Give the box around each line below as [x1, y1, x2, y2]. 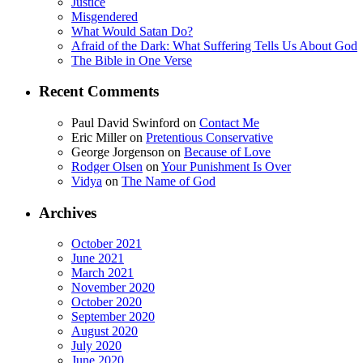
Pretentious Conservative [146, 130, 273, 144]
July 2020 [71, 339, 122, 353]
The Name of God [122, 173, 216, 188]
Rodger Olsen [71, 159, 143, 173]
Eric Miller [71, 130, 126, 144]
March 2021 [71, 266, 134, 280]
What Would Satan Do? [71, 23, 193, 38]
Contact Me [199, 115, 259, 130]
